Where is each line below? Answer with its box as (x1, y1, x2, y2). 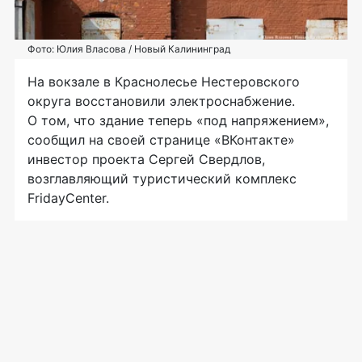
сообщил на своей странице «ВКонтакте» (27, 131, 295, 148)
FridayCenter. (27, 189, 109, 206)
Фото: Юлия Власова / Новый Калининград (27, 42, 230, 55)
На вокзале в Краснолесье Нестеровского (27, 73, 300, 90)
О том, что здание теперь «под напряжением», (27, 112, 329, 128)
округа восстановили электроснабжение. (27, 92, 295, 109)
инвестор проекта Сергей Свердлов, (27, 150, 265, 167)
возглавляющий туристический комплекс (27, 170, 297, 187)
